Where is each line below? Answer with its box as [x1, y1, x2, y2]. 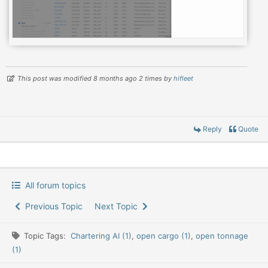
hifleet [173, 74, 193, 83]
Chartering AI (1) [71, 231, 132, 241]
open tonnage [196, 231, 248, 241]
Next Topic [95, 201, 142, 212]
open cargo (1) [136, 231, 191, 241]
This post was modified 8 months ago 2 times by [17, 74, 173, 83]
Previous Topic [20, 201, 83, 212]
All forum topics [20, 180, 86, 191]
